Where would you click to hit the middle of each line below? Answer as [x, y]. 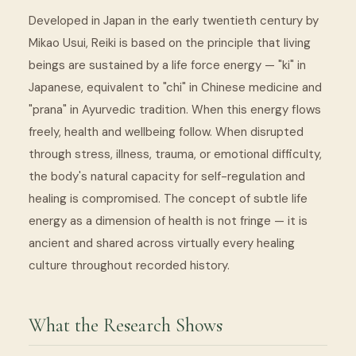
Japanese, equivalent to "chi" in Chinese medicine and [175, 87]
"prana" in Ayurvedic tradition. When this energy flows [175, 109]
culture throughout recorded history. [129, 265]
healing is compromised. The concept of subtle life [168, 198]
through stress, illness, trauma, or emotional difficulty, [175, 154]
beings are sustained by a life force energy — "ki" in [167, 65]
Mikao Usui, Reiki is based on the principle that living [170, 43]
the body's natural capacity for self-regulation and [167, 176]
